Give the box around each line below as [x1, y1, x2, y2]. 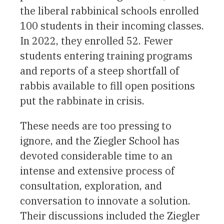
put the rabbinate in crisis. [20, 93, 144, 107]
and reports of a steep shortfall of [20, 63, 179, 77]
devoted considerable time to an [20, 148, 172, 162]
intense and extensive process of [20, 163, 174, 177]
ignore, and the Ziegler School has [20, 133, 179, 147]
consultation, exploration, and [20, 178, 162, 192]
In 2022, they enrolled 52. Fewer [20, 33, 173, 47]
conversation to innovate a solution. [20, 193, 190, 207]
